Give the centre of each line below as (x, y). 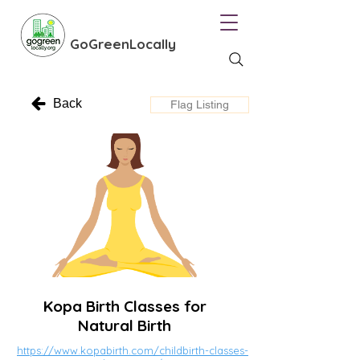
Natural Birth (125, 325)
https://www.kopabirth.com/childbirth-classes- (133, 350)
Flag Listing (200, 104)
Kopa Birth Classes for (125, 306)
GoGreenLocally (123, 44)
